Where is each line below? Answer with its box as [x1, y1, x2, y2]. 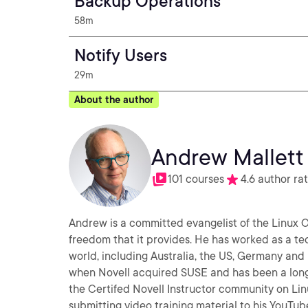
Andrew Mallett [151, 144, 304, 170]
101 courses [168, 173, 224, 186]
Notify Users [74, 45, 167, 65]
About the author [74, 94, 153, 105]
